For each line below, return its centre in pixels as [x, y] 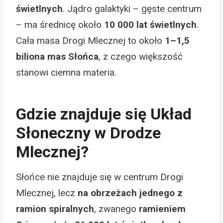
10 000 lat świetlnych [150, 24]
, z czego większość [141, 56]
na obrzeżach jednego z [130, 193]
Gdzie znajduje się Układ [104, 114]
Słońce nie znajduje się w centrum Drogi [100, 177]
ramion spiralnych [55, 209]
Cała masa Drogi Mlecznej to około [90, 40]
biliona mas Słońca [57, 56]
